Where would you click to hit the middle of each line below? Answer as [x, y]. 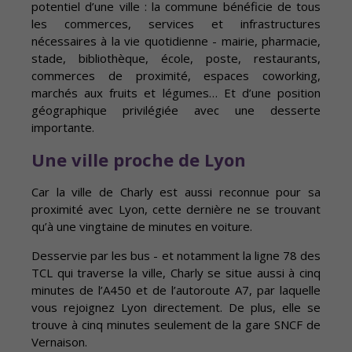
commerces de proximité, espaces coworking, [176, 76]
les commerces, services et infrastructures [176, 24]
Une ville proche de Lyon [139, 160]
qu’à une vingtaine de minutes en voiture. [142, 227]
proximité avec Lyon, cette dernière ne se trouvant [176, 209]
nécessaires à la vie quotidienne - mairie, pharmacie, [176, 41]
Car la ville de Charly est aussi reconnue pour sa [176, 192]
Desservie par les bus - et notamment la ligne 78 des [176, 256]
